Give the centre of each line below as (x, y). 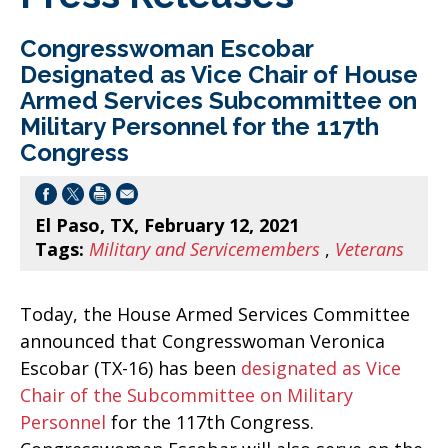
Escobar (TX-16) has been (130, 368)
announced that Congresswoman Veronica (202, 341)
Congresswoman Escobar (166, 48)
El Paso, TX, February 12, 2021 (167, 225)
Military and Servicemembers (204, 249)
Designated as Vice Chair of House (219, 74)
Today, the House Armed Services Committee (215, 314)
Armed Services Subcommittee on (218, 100)
